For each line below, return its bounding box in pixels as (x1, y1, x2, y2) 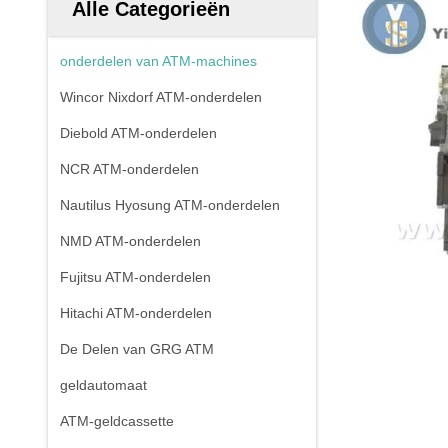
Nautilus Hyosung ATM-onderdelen (60, 197, 280, 213)
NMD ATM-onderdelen (60, 233, 201, 249)
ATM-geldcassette (60, 413, 174, 429)
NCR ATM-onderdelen (60, 161, 199, 177)
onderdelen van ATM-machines (60, 53, 257, 69)
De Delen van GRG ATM (60, 341, 214, 357)
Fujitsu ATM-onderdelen (60, 269, 211, 285)
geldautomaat (60, 377, 147, 393)
